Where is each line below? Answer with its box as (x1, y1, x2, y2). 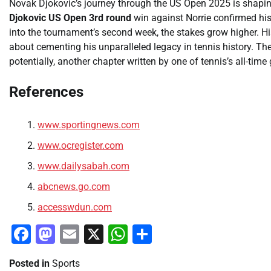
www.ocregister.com (38, 140, 123, 152)
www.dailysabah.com (38, 160, 129, 172)
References (9, 83, 83, 101)
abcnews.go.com (38, 181, 110, 193)
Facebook (31, 223, 114, 246)
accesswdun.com (38, 201, 112, 214)
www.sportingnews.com (38, 119, 140, 131)
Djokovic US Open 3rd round (9, 12, 131, 24)
